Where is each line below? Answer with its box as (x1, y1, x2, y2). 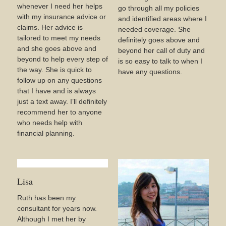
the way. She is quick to (17, 66, 92, 74)
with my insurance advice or (17, 13, 106, 21)
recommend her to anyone (17, 108, 102, 116)
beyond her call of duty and (118, 46, 205, 54)
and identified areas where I (118, 15, 207, 23)
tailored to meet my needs (17, 34, 100, 42)
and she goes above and (17, 44, 96, 52)
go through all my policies (118, 4, 199, 12)
